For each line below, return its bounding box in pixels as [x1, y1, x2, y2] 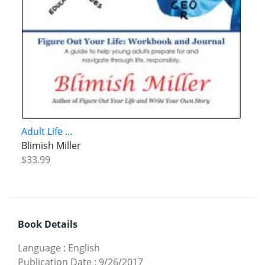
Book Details [18, 218, 77, 231]
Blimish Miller [21, 138, 81, 152]
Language [18, 241, 61, 255]
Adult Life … [21, 124, 73, 138]
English [68, 241, 100, 255]
